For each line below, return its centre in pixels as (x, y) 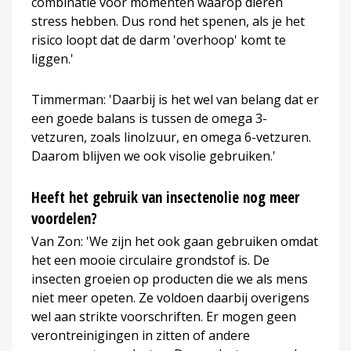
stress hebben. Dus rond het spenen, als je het (168, 21)
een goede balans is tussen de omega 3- (149, 118)
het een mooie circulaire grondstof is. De (150, 260)
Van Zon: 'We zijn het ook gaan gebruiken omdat (175, 241)
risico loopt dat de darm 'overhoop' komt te (159, 40)
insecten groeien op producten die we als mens (170, 279)
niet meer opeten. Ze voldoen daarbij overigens (170, 297)
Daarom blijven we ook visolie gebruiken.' (154, 156)
